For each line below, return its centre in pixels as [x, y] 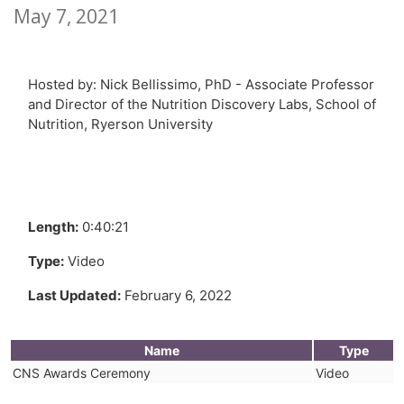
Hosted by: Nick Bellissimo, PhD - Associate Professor [201, 85]
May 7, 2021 [66, 17]
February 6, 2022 [176, 296]
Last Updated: [74, 296]
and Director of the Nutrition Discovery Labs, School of [202, 105]
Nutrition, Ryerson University [120, 124]
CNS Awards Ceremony [81, 373]
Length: [53, 227]
